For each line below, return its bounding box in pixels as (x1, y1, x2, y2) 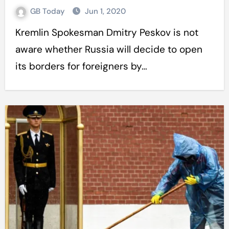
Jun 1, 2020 (84, 6, 126, 16)
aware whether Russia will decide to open (15, 43, 202, 56)
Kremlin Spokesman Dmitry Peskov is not (15, 26, 21, 39)
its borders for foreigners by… (15, 60, 147, 73)
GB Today (30, 6, 67, 16)
